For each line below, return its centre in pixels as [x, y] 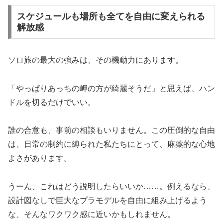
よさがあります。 [40, 158]
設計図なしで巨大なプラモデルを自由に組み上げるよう [108, 201]
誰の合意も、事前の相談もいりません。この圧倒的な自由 [111, 130]
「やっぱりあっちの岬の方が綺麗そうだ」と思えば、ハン [111, 88]
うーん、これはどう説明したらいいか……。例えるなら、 [111, 187]
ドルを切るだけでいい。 [52, 102]
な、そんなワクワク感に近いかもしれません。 [92, 215]
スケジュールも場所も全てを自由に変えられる [111, 16]
